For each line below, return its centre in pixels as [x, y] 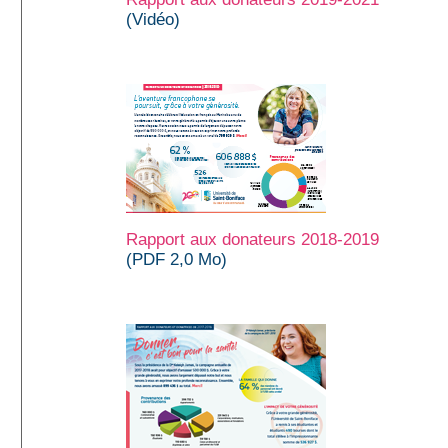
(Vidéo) [153, 19]
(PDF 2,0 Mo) [176, 259]
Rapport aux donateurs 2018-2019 [252, 239]
